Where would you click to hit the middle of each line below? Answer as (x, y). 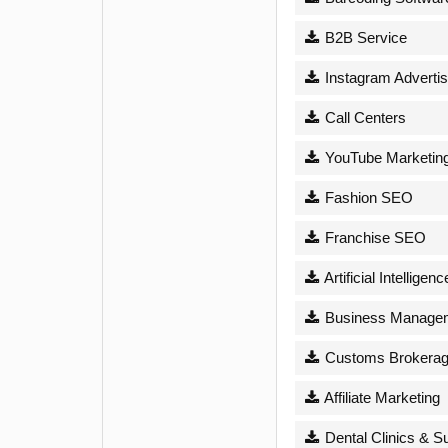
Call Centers (363, 117)
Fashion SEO (366, 197)
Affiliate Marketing (380, 397)
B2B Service (363, 37)
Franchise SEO (373, 237)
